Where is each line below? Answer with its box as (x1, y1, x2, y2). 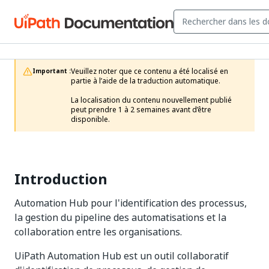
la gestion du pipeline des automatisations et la (14, 210, 226, 225)
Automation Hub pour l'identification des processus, (14, 196, 247, 210)
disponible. (71, 114, 110, 125)
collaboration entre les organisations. (14, 225, 182, 239)
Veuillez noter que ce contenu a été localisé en (71, 66, 228, 77)
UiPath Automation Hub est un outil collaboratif (14, 249, 229, 263)
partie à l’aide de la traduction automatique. (71, 76, 220, 86)
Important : (32, 67, 71, 76)
